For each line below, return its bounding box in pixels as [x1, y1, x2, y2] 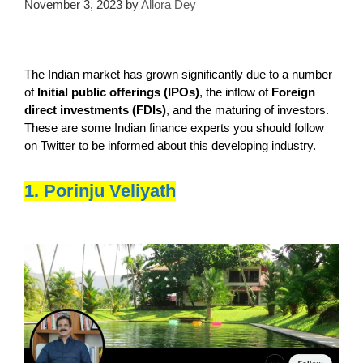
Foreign [271, 84, 315, 99]
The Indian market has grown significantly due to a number [24, 66, 332, 81]
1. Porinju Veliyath [24, 180, 176, 201]
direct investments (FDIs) [24, 102, 166, 117]
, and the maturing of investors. [166, 102, 329, 117]
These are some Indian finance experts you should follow [24, 120, 324, 135]
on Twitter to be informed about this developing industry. [24, 138, 316, 152]
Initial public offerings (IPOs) [37, 84, 199, 99]
